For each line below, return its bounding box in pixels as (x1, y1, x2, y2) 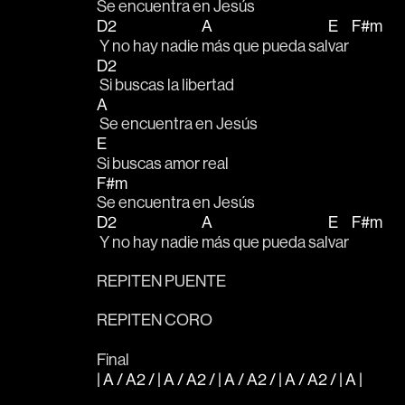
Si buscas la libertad (97, 74, 237, 96)
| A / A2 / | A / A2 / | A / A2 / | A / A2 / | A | (97, 368, 365, 390)
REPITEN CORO (97, 309, 212, 331)
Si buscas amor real (97, 152, 229, 174)
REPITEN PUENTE (97, 269, 229, 291)
